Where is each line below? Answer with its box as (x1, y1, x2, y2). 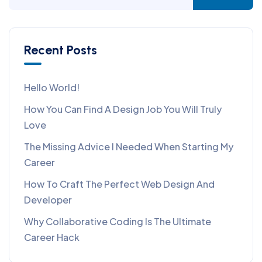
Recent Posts (24, 42, 97, 58)
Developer (24, 193, 72, 206)
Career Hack (24, 230, 80, 243)
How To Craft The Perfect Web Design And (24, 177, 215, 190)
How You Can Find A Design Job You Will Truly (24, 102, 222, 115)
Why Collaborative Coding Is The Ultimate (24, 215, 211, 227)
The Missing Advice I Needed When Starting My (24, 140, 233, 153)
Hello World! (24, 81, 80, 94)
